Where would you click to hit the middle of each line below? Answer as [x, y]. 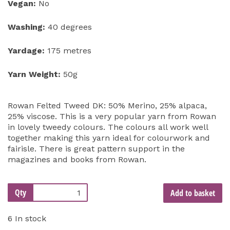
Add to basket [193, 193]
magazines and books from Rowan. [77, 160]
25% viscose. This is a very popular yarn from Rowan [112, 117]
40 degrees [69, 27]
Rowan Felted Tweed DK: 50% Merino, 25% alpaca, [107, 106]
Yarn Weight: [34, 74]
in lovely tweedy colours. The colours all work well [108, 127]
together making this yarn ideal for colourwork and [109, 138]
